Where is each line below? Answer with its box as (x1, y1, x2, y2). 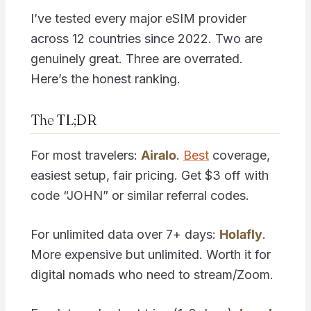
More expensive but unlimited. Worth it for (30, 246, 271, 262)
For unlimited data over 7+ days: (30, 226, 219, 242)
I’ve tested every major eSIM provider (30, 11, 246, 26)
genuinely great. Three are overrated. (30, 51, 243, 67)
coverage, (208, 147, 270, 162)
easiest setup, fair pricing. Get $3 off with (30, 167, 269, 183)
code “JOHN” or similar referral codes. (30, 187, 249, 203)
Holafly (219, 226, 262, 242)
